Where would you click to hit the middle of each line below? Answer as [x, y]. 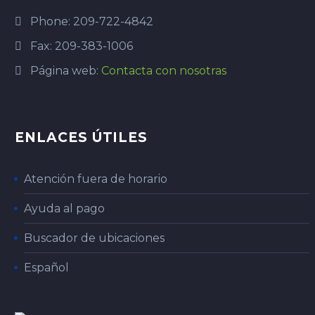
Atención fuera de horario [96, 179]
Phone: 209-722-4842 [92, 21]
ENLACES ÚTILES [82, 138]
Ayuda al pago [64, 209]
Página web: [66, 70]
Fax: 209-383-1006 [82, 46]
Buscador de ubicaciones [94, 238]
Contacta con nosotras [164, 70]
